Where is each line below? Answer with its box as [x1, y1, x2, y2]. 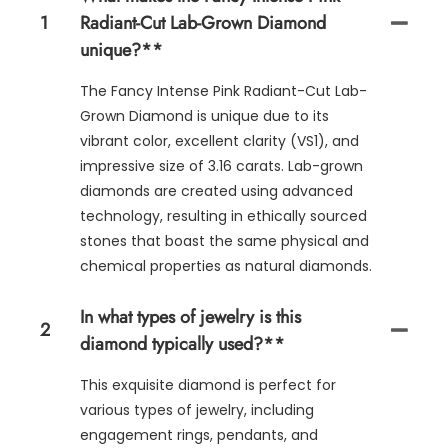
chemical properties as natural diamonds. [80, 255, 372, 276]
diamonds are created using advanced [80, 180, 353, 201]
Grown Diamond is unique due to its [80, 105, 329, 126]
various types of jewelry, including [80, 399, 314, 420]
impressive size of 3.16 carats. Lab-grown [80, 155, 363, 176]
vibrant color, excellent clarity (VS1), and [80, 130, 359, 151]
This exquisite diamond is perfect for [80, 374, 336, 395]
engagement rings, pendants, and [80, 424, 318, 445]
